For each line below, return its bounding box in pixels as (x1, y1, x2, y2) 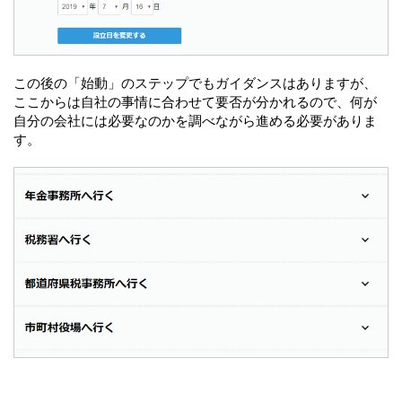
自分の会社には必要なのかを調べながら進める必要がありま (13, 112, 377, 128)
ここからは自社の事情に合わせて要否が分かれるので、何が (13, 93, 377, 109)
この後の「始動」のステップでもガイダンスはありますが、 (13, 74, 377, 91)
